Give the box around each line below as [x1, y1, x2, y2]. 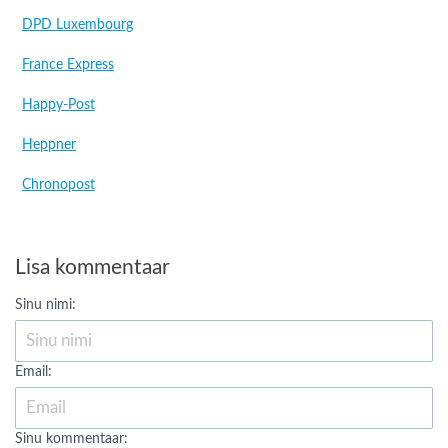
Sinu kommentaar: [15, 432, 128, 446]
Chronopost [22, 178, 95, 192]
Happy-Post [22, 98, 95, 112]
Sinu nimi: [15, 298, 76, 312]
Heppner [22, 138, 76, 152]
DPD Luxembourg [22, 18, 133, 32]
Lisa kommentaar [15, 257, 170, 278]
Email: [15, 365, 52, 379]
